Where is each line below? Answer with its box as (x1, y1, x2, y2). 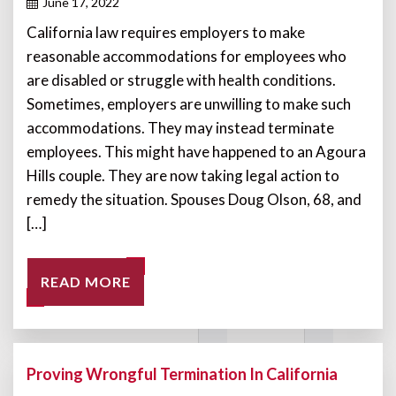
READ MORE (41, 273, 131, 290)
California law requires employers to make (27, 23, 305, 42)
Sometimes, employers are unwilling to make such (27, 95, 351, 113)
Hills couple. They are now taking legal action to (27, 166, 339, 185)
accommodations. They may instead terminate (27, 118, 334, 137)
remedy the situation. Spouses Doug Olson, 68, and (27, 190, 362, 209)
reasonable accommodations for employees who (27, 47, 346, 65)
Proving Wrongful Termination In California (27, 364, 338, 384)
